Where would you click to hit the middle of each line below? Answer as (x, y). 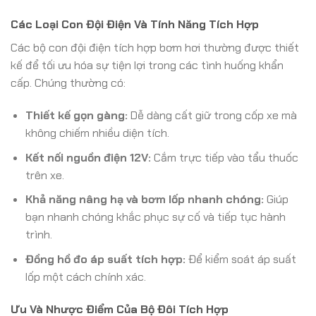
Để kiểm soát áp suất (241, 259)
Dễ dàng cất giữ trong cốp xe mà (212, 115)
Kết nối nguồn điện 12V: (88, 157)
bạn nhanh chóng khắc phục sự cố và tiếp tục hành (155, 217)
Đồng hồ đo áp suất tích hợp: (105, 259)
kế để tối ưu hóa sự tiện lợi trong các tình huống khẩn (147, 66)
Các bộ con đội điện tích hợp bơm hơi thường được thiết (155, 48)
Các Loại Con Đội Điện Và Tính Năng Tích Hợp (135, 25)
